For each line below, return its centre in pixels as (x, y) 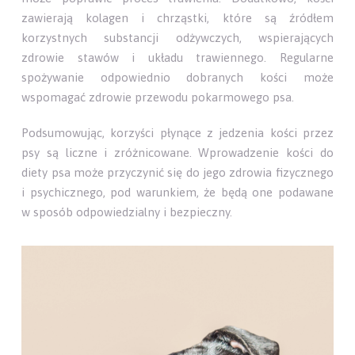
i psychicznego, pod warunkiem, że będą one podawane (177, 193)
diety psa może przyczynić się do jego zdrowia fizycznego (177, 173)
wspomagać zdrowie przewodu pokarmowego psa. (158, 97)
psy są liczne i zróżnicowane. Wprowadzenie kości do (177, 153)
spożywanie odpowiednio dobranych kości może (177, 78)
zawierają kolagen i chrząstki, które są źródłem (177, 18)
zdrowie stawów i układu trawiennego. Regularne (177, 58)
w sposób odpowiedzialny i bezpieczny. (127, 212)
